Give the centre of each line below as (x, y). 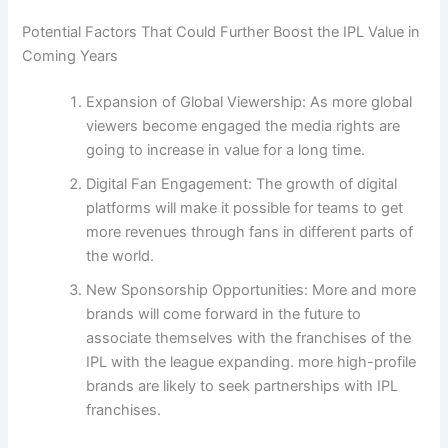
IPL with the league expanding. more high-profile (251, 361)
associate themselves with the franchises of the (249, 337)
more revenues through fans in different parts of (250, 231)
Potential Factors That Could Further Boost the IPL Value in (221, 31)
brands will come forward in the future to (224, 313)
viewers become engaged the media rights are (243, 125)
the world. (120, 255)
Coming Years (70, 55)
